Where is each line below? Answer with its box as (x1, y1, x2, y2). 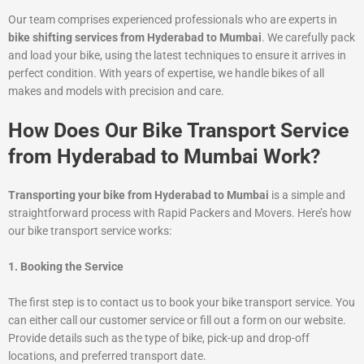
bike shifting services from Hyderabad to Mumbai (8, 30, 262, 44)
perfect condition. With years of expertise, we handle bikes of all (8, 66, 324, 80)
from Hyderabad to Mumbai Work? (8, 144, 320, 168)
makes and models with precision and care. (8, 84, 224, 97)
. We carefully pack (262, 30, 355, 44)
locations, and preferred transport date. (8, 349, 206, 362)
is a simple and (269, 188, 345, 201)
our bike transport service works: (8, 223, 171, 237)
